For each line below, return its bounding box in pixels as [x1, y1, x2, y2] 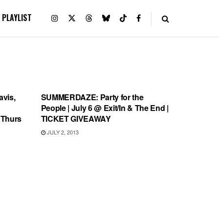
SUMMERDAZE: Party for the [41, 91, 144, 103]
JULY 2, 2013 [45, 128, 79, 136]
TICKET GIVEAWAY [41, 113, 111, 124]
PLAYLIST [2, 12, 32, 23]
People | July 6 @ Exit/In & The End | [41, 102, 169, 113]
